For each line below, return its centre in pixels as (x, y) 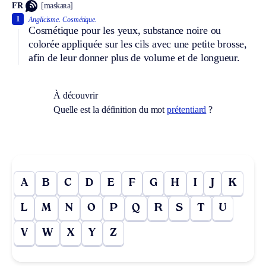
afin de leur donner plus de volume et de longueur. (134, 57)
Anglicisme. (45, 19)
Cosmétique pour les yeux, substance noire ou (125, 30)
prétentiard (187, 109)
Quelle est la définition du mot (110, 109)
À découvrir (75, 95)
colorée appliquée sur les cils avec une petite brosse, (138, 44)
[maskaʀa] (57, 6)
